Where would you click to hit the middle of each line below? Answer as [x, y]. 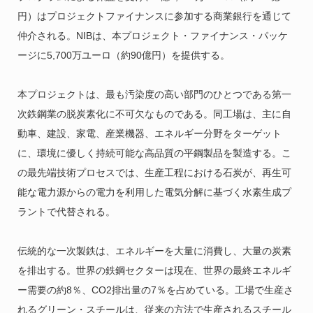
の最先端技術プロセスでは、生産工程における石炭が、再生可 [154, 173]
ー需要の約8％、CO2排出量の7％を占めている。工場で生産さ [155, 290]
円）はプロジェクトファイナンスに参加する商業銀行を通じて [154, 16]
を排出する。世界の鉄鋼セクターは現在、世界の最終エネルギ [154, 271]
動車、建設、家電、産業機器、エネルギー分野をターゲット [149, 134]
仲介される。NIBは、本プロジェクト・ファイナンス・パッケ [152, 36]
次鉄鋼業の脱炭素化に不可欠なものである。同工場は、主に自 [154, 114]
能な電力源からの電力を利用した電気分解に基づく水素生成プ [154, 192]
